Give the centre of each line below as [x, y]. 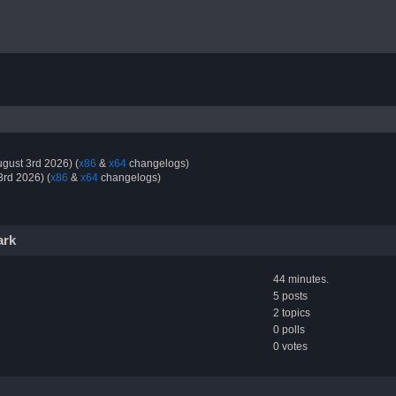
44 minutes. [301, 279]
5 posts [290, 296]
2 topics [292, 312]
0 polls [289, 329]
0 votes [290, 346]
